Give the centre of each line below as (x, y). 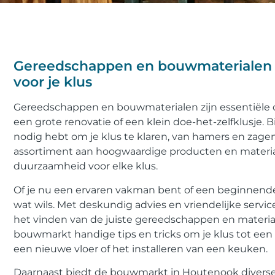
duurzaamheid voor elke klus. (86, 166)
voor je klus (53, 82)
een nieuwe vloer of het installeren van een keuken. (141, 249)
